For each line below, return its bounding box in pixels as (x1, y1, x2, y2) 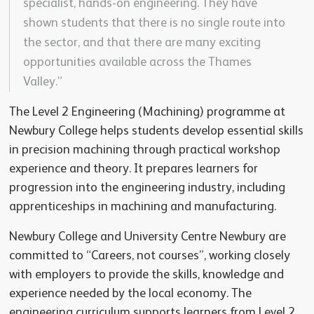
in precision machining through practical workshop (8, 144, 280, 157)
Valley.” (22, 76, 62, 89)
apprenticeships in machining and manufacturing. (8, 200, 276, 214)
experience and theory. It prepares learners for (8, 163, 258, 176)
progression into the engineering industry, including (8, 182, 285, 195)
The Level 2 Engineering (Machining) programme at (8, 106, 285, 119)
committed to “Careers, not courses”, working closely (8, 250, 290, 263)
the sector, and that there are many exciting (22, 36, 261, 50)
